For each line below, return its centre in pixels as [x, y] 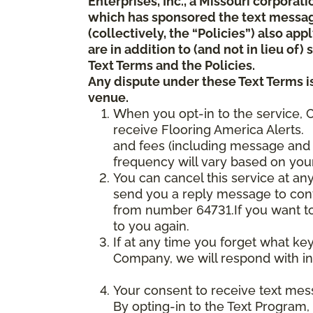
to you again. [151, 226]
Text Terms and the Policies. [172, 65]
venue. [114, 97]
